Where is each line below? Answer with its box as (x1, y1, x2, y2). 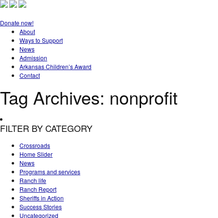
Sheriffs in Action (19, 194, 64, 202)
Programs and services (19, 167, 80, 176)
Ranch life (19, 176, 46, 184)
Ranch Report (19, 185, 56, 193)
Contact (19, 71, 40, 79)
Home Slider (19, 150, 53, 158)
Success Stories (19, 202, 62, 211)
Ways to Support (19, 36, 63, 44)
